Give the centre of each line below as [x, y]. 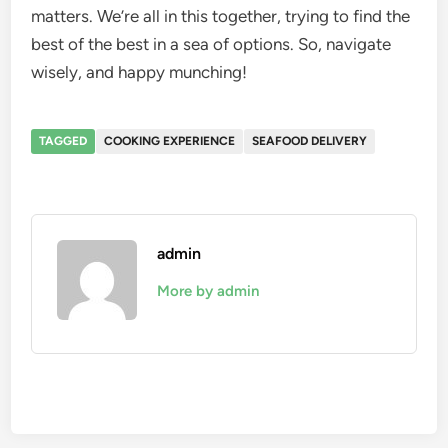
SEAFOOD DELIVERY [310, 141]
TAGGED [63, 141]
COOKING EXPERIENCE [170, 141]
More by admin [208, 291]
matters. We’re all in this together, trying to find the [221, 16]
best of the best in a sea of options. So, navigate [211, 44]
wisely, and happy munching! [139, 72]
